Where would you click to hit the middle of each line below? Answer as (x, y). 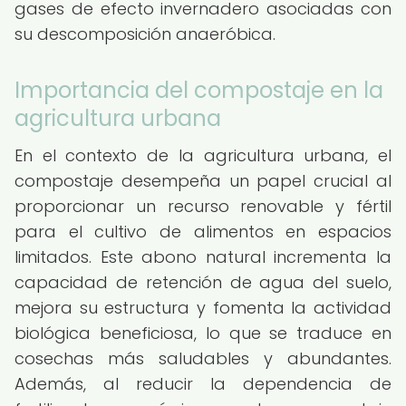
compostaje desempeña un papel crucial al (203, 181)
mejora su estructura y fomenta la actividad (203, 308)
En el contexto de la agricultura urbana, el (203, 155)
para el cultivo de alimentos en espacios (203, 232)
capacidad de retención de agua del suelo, (203, 282)
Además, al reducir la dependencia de (203, 384)
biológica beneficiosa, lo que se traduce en (203, 333)
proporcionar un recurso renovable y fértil (203, 206)
